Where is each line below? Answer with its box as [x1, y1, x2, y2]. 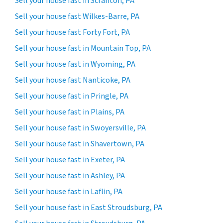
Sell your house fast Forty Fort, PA [15, 26, 130, 38]
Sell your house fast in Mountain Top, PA [15, 42, 151, 54]
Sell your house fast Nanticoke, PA [15, 74, 130, 86]
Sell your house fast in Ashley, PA [15, 170, 125, 181]
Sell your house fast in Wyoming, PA [15, 58, 135, 70]
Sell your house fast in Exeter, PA [15, 154, 125, 165]
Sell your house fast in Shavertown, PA [15, 138, 144, 149]
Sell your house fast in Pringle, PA [15, 90, 128, 102]
